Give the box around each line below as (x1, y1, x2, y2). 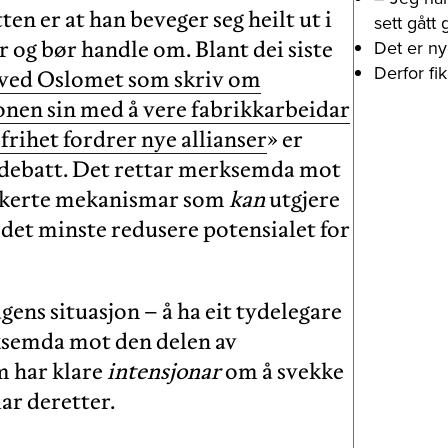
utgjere (265, 185, 340, 214)
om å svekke (221, 357, 344, 386)
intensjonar (107, 357, 221, 386)
